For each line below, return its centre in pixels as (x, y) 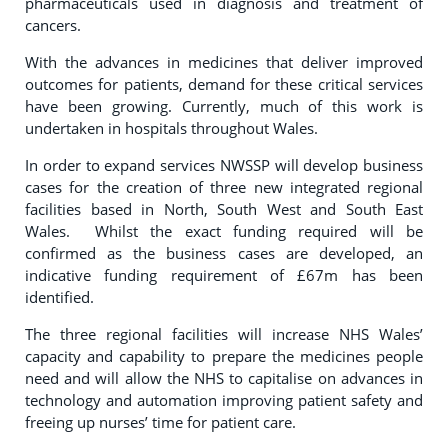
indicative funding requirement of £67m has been (224, 275)
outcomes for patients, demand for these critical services (224, 84)
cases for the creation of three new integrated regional (224, 187)
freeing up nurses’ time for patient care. (164, 422)
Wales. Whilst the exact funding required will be (224, 231)
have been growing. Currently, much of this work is (224, 106)
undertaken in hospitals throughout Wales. (173, 128)
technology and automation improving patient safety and (224, 400)
